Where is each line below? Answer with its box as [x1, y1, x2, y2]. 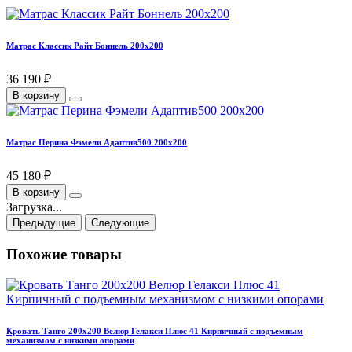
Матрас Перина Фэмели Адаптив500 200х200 [6, 137, 187, 148]
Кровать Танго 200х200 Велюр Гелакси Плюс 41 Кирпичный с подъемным [6, 325, 303, 335]
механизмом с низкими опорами [6, 335, 134, 345]
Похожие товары [6, 245, 122, 262]
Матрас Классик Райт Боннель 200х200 [6, 41, 163, 51]
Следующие [91, 217, 149, 229]
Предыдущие [13, 217, 75, 229]
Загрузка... [6, 200, 62, 214]
